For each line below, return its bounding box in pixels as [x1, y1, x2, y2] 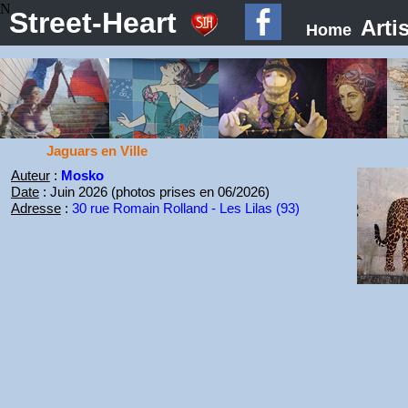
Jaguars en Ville [46, 143, 148, 158]
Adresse [10, 200, 61, 216]
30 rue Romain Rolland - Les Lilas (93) [71, 200, 300, 216]
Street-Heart [9, 6, 177, 39]
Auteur [10, 168, 50, 183]
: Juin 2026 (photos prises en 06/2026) [38, 184, 270, 199]
